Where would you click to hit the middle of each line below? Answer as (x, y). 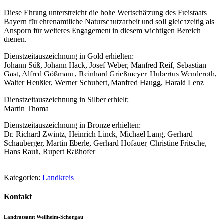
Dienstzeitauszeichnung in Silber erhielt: (66, 100)
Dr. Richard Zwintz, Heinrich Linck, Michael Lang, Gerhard (98, 134)
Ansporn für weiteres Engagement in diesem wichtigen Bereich (102, 31)
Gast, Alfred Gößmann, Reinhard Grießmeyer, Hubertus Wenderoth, (110, 74)
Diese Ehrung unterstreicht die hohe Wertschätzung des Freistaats (105, 13)
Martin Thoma (26, 109)
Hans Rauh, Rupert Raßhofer (50, 152)
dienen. (15, 39)
